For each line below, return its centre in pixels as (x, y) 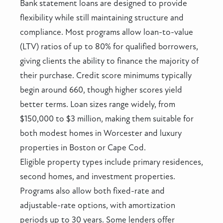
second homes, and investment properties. (98, 177)
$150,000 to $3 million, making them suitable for (107, 119)
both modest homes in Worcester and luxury (101, 133)
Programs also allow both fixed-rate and (92, 191)
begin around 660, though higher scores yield (101, 90)
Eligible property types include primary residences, (111, 162)
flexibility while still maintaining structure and (102, 18)
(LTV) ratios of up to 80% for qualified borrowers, (109, 47)
